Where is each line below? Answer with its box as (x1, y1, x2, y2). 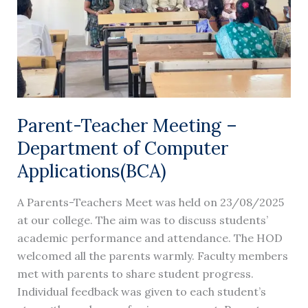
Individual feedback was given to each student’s (16, 285, 266, 299)
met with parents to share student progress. (16, 267, 254, 281)
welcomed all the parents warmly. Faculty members (16, 249, 288, 263)
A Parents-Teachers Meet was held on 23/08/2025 (16, 195, 284, 210)
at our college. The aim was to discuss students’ (16, 213, 268, 228)
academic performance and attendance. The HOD (16, 231, 283, 245)
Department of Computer (16, 137, 228, 160)
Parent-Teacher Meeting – (16, 114, 237, 137)
